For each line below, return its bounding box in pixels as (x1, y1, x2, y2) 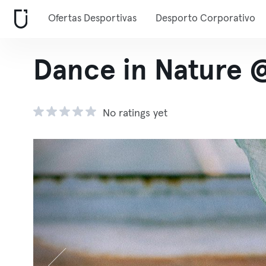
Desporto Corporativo (156, 14, 255, 24)
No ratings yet (103, 108, 167, 119)
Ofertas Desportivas (48, 14, 137, 24)
